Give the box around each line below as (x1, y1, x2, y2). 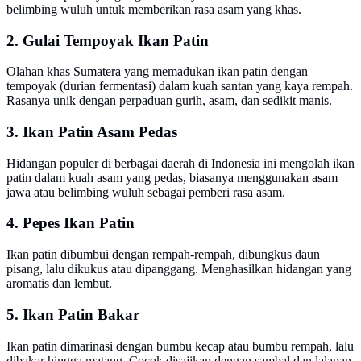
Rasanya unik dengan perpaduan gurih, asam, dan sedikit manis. (6, 93, 332, 108)
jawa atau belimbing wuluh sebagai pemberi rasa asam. (6, 185, 285, 199)
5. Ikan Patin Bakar (6, 305, 139, 323)
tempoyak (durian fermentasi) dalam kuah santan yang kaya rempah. (6, 79, 353, 93)
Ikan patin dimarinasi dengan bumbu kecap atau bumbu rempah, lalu (6, 338, 354, 353)
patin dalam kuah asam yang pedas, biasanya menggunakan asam (6, 170, 338, 185)
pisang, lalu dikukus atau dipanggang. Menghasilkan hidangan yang (6, 262, 351, 276)
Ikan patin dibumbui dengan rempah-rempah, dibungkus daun (6, 247, 320, 262)
